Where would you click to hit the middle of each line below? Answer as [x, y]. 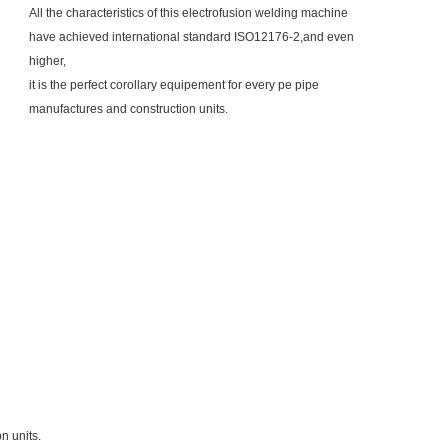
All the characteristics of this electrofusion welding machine [188, 13]
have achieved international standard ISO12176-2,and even [191, 37]
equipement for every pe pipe [239, 85]
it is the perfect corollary [94, 85]
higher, [47, 61]
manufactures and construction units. [128, 109]
